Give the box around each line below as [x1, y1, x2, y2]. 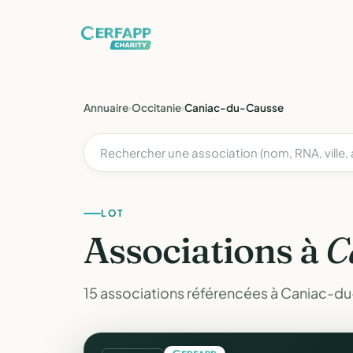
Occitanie [132, 101, 181, 114]
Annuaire [84, 101, 128, 114]
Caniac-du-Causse [184, 101, 284, 114]
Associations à [84, 228, 326, 273]
